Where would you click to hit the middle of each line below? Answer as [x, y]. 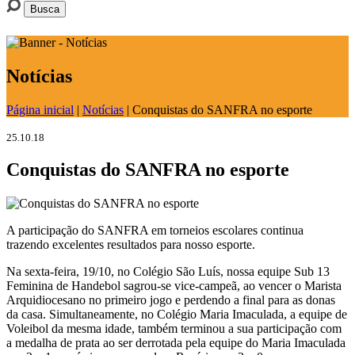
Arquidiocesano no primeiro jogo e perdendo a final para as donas [171, 300]
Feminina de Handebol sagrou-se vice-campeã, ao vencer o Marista [174, 286]
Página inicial [40, 109]
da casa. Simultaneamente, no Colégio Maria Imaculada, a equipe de [177, 315]
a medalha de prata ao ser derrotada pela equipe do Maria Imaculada [176, 343]
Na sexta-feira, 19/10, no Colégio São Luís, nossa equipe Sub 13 [168, 272]
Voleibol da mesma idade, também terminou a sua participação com [174, 329]
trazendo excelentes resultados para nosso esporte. [131, 245]
